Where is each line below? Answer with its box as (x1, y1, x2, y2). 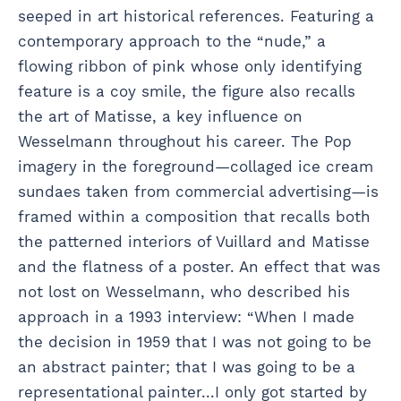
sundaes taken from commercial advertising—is (18, 182, 379, 200)
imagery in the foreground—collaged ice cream (18, 157, 373, 175)
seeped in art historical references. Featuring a (18, 6, 374, 25)
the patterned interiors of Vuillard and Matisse (18, 232, 370, 251)
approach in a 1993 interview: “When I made (18, 307, 354, 326)
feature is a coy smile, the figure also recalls (18, 81, 355, 100)
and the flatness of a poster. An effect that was (18, 257, 380, 276)
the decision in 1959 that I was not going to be (18, 332, 371, 351)
